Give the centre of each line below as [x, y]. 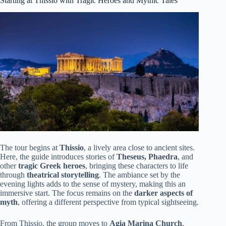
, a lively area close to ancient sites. [139, 148]
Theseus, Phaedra [147, 157]
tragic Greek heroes [52, 166]
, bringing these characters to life [137, 166]
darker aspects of [163, 193]
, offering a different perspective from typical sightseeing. [108, 202]
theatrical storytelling [63, 175]
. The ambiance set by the [139, 175]
